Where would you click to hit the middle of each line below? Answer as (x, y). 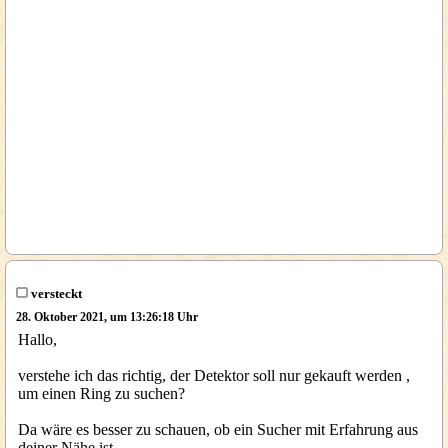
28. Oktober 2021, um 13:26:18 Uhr (106, 317)
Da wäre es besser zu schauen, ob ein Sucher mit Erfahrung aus (218, 429)
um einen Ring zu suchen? (101, 393)
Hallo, (37, 339)
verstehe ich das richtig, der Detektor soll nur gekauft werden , (214, 375)
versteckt (54, 293)
